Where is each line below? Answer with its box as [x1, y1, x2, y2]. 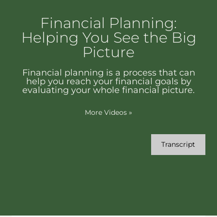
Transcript [161, 140, 195, 149]
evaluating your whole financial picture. [22, 85, 195, 96]
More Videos [85, 108, 129, 117]
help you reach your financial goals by [26, 76, 191, 87]
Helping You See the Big [21, 29, 196, 47]
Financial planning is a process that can [22, 67, 195, 78]
